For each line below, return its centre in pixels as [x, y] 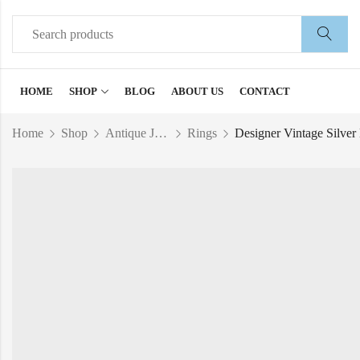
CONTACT [265, 91]
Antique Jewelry [161, 133]
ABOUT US [197, 91]
